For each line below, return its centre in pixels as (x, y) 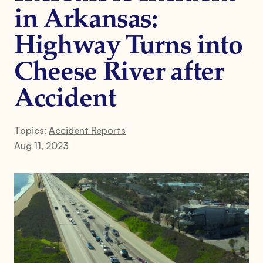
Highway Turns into (128, 47)
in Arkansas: (86, 20)
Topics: (31, 130)
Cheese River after (119, 73)
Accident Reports (87, 130)
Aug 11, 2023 (41, 145)
